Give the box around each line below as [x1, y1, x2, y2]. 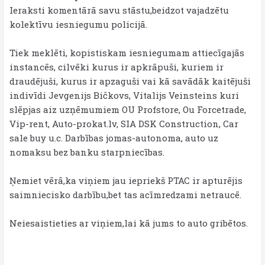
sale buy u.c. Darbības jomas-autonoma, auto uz [9, 132, 218, 144]
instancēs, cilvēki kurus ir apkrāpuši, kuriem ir [9, 61, 224, 73]
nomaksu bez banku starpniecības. [9, 146, 164, 158]
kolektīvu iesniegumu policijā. [9, 18, 147, 30]
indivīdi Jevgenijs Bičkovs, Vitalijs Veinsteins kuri [9, 89, 239, 101]
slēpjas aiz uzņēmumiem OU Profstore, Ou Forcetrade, [9, 104, 246, 115]
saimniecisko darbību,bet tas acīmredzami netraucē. [9, 189, 241, 201]
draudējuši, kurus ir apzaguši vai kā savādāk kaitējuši [9, 75, 251, 87]
